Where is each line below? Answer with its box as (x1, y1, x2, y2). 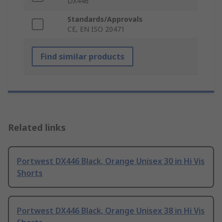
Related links (8, 121, 66, 134)
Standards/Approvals (67, 14, 143, 24)
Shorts (17, 167, 43, 179)
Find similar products (41, 51, 124, 62)
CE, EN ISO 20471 (67, 24, 125, 34)
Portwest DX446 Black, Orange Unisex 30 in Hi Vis (17, 156, 205, 167)
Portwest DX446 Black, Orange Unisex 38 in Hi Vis (17, 205, 205, 217)
